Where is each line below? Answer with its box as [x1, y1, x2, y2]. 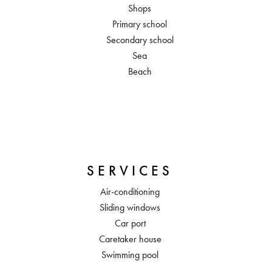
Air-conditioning [100, 186, 160, 197]
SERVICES [87, 162, 173, 179]
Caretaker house [98, 233, 161, 245]
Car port [114, 217, 146, 229]
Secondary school [106, 34, 174, 46]
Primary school [112, 18, 167, 30]
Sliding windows [100, 202, 160, 213]
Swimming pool [101, 249, 158, 260]
